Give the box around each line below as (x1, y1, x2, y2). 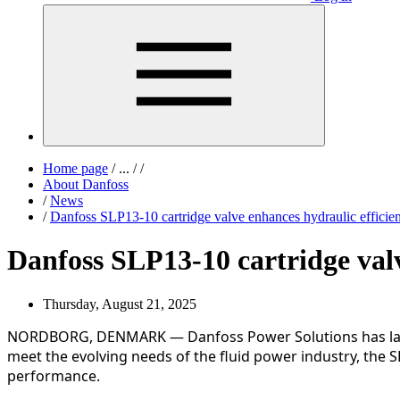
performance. (7, 365, 100, 386)
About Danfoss (43, 177, 129, 192)
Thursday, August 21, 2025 (43, 296, 196, 312)
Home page (43, 161, 108, 176)
